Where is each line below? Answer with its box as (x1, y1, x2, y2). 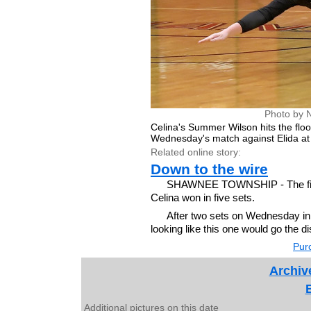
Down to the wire (151, 160, 268, 177)
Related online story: (151, 146, 241, 158)
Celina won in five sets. (151, 191, 255, 203)
